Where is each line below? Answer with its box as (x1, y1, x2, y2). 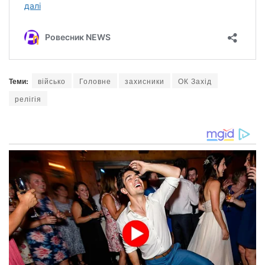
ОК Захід (178, 75, 212, 86)
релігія (15, 93, 41, 104)
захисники (125, 75, 164, 86)
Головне (79, 75, 111, 86)
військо (38, 75, 66, 86)
